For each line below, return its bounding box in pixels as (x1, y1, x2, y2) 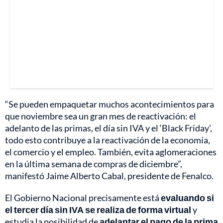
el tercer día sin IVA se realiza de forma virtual (5, 204, 191, 215)
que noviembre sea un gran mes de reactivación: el (5, 110, 196, 121)
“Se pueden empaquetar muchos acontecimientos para (5, 98, 214, 110)
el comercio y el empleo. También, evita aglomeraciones (5, 146, 217, 157)
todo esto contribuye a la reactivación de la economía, (5, 134, 210, 145)
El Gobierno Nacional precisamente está (5, 192, 161, 203)
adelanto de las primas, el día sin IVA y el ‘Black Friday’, (5, 122, 212, 133)
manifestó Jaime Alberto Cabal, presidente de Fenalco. (5, 170, 214, 181)
